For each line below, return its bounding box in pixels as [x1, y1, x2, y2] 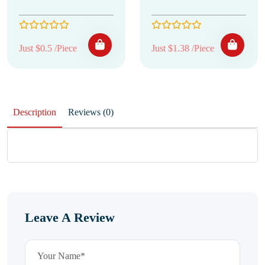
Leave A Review [25, 210, 115, 225]
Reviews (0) [103, 107, 114, 117]
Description [13, 107, 56, 117]
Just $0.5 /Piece [19, 43, 77, 53]
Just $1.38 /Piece [151, 43, 214, 53]
